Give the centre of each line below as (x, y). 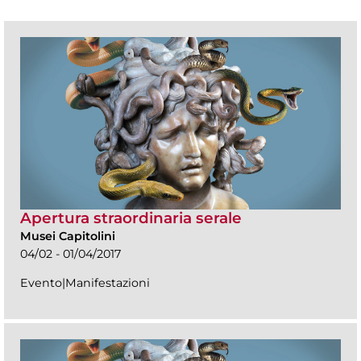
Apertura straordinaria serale (131, 218)
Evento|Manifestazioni (85, 283)
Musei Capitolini (68, 237)
